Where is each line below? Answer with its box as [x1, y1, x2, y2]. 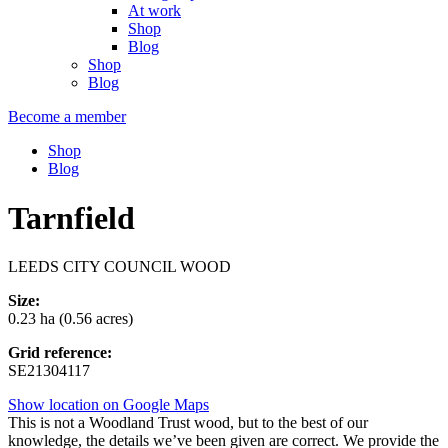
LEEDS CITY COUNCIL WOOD [8, 258, 231, 276]
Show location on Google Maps [8, 396, 209, 414]
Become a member [8, 108, 126, 126]
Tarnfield [8, 199, 135, 236]
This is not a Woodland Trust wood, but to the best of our [8, 414, 368, 432]
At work [128, 2, 181, 20]
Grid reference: [8, 344, 112, 362]
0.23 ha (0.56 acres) [8, 310, 133, 328]
